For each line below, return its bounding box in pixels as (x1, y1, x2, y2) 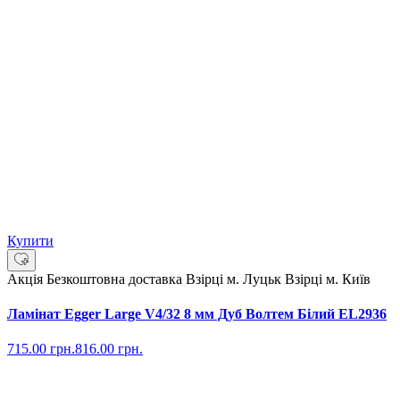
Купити (7, 232, 54, 248)
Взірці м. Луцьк (186, 271, 285, 287)
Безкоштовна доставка (46, 271, 186, 287)
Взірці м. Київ (285, 271, 371, 287)
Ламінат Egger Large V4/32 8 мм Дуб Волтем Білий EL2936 (7, 306, 387, 322)
